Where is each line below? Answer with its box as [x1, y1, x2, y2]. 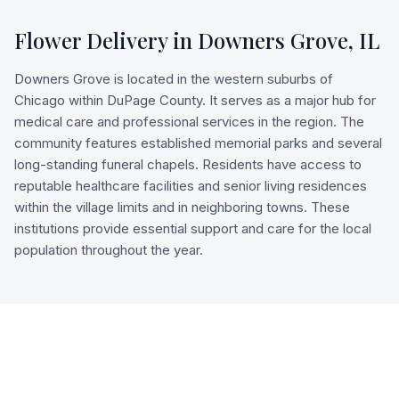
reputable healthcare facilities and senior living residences [14, 177, 367, 194]
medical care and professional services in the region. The [14, 113, 364, 130]
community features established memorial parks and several [14, 134, 382, 151]
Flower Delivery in [14, 26, 198, 54]
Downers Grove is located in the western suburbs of [14, 70, 333, 87]
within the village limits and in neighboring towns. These [14, 199, 350, 216]
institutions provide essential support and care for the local [14, 220, 371, 237]
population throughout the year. [14, 241, 203, 258]
